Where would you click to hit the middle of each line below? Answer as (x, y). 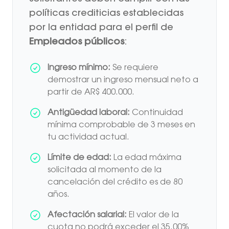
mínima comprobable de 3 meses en (121, 125)
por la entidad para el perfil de (101, 28)
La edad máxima (146, 158)
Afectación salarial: (87, 215)
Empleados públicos (77, 42)
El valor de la (153, 215)
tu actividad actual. (88, 137)
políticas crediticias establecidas (106, 14)
